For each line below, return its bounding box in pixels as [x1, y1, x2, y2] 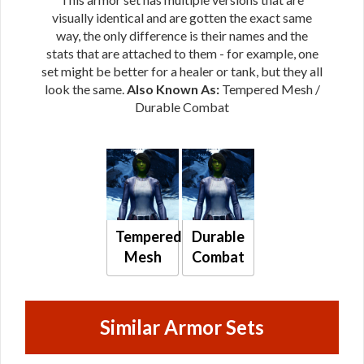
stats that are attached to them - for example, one [45, 45, 318, 61]
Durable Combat [135, 98, 229, 115]
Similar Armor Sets [100, 315, 264, 340]
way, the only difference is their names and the [56, 27, 308, 43]
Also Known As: [126, 80, 222, 97]
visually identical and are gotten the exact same [52, 9, 312, 25]
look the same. [44, 80, 127, 97]
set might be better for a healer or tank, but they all [41, 63, 323, 79]
